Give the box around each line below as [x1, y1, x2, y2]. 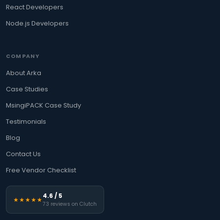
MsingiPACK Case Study [6, 100, 81, 110]
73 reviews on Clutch [43, 200, 97, 208]
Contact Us [6, 149, 41, 159]
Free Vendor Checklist [6, 165, 76, 175]
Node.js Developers [6, 18, 69, 28]
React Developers [6, 2, 63, 12]
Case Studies [6, 84, 48, 94]
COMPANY [6, 52, 40, 60]
